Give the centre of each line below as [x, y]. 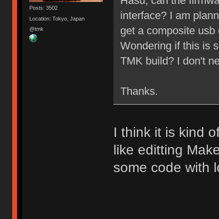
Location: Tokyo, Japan [57, 18]
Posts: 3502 [44, 8]
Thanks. [139, 91]
